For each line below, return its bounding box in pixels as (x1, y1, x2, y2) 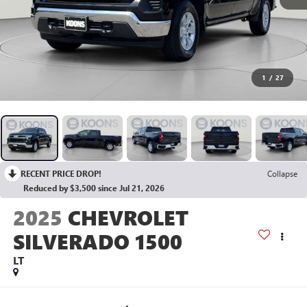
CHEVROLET (67, 204, 188, 232)
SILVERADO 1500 (12, 228, 182, 256)
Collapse (267, 168, 297, 180)
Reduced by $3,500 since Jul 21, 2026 (23, 182, 164, 194)
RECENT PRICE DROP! (21, 168, 101, 180)
